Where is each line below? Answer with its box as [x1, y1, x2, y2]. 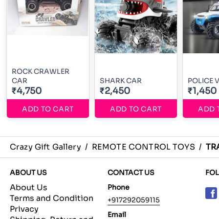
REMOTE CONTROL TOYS [91, 142, 195, 153]
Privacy [10, 204, 39, 215]
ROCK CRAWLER [12, 67, 69, 76]
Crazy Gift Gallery [10, 142, 81, 153]
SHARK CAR [100, 76, 142, 86]
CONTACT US [108, 168, 154, 177]
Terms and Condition [10, 193, 93, 204]
